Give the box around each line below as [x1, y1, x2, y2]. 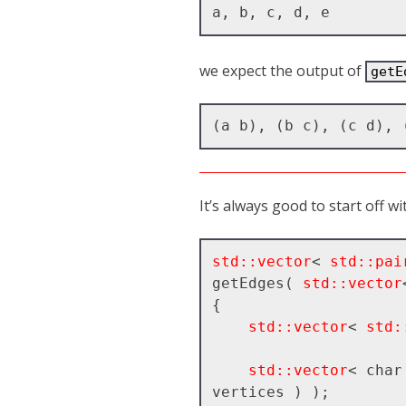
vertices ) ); [211, 382, 330, 401]
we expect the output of [199, 60, 365, 81]
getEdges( [211, 274, 303, 292]
